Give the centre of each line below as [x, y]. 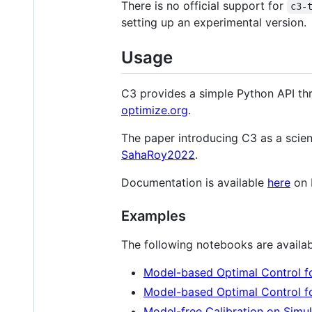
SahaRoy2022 [158, 154]
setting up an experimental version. [214, 22]
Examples [154, 216]
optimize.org [155, 110]
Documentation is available [194, 182]
